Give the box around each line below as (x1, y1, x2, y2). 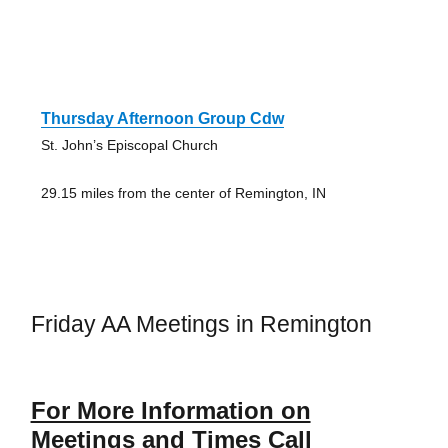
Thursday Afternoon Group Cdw (40, 109, 284, 127)
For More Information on (30, 397, 311, 425)
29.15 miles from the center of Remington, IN (40, 184, 326, 201)
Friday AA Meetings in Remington (30, 310, 372, 337)
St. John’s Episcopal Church (40, 136, 218, 153)
